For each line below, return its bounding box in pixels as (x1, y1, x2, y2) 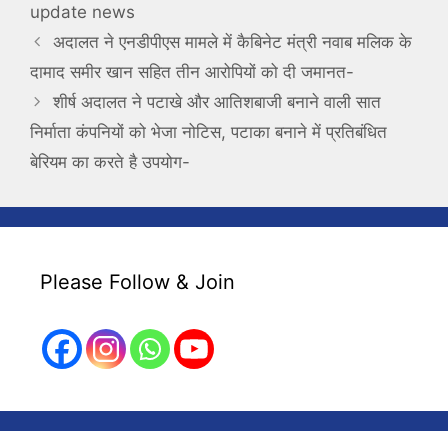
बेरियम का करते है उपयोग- (30, 151, 190, 172)
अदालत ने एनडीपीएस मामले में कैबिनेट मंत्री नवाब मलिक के (53, 31, 413, 52)
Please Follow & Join (40, 269, 235, 294)
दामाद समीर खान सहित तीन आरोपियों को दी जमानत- (30, 61, 354, 82)
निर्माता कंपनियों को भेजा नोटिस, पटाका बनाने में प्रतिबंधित (30, 121, 387, 142)
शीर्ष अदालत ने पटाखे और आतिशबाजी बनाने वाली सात (53, 91, 382, 112)
